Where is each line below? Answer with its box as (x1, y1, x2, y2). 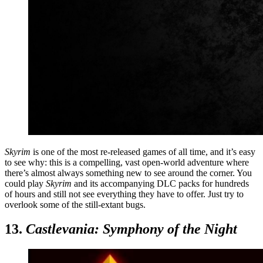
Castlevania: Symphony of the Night (26, 221, 237, 237)
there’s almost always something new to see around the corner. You (5, 167, 252, 178)
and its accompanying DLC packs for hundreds (74, 178, 249, 188)
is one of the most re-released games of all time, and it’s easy (33, 146, 255, 157)
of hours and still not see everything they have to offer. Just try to (5, 188, 244, 199)
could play (5, 178, 46, 188)
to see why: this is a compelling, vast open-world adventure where (5, 157, 249, 167)
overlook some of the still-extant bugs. (5, 199, 146, 210)
